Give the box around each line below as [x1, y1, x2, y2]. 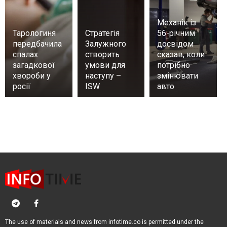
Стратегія [85, 28, 120, 38]
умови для [85, 60, 125, 70]
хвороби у [13, 70, 51, 81]
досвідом [157, 39, 194, 49]
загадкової [13, 60, 55, 70]
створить [85, 49, 120, 59]
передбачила [13, 39, 62, 49]
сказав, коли [157, 49, 205, 59]
